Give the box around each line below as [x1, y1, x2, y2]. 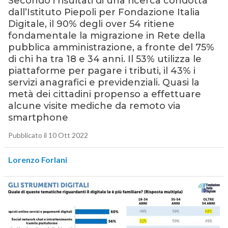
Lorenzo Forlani [8, 155, 67, 165]
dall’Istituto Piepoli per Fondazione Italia [8, 7, 200, 18]
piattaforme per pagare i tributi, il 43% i [8, 65, 195, 77]
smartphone [8, 112, 68, 124]
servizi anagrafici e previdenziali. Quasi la [8, 77, 199, 89]
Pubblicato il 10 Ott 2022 [8, 131, 88, 140]
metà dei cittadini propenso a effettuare [8, 89, 201, 100]
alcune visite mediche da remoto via [8, 100, 181, 112]
